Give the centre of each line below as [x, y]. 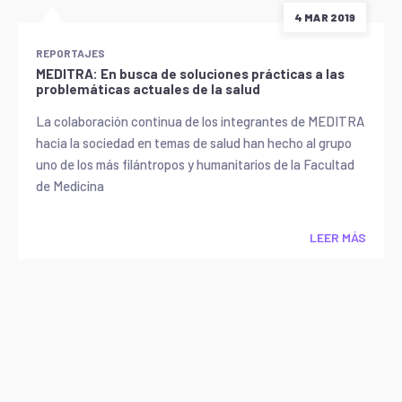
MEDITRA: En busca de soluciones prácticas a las [190, 74]
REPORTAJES [70, 53]
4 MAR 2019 [325, 17]
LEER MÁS [338, 237]
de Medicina [70, 186]
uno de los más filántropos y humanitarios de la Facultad [195, 164]
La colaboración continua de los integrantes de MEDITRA [200, 121]
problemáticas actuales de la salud [148, 89]
